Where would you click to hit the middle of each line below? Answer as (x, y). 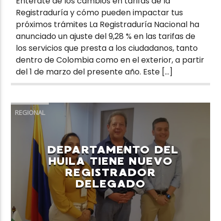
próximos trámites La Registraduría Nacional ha (108, 24)
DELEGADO (110, 184)
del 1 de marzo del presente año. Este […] (94, 72)
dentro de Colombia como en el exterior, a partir (110, 60)
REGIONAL (30, 112)
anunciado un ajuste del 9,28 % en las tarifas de (106, 36)
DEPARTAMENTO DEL (113, 149)
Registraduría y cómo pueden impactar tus (100, 12)
